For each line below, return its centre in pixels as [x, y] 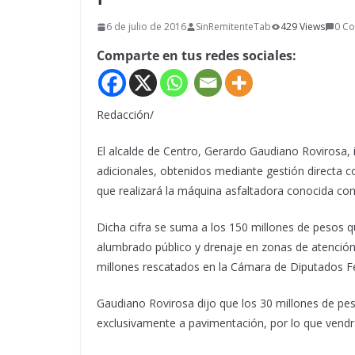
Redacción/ [125, 114]
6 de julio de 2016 [146, 27]
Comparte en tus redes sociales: [197, 56]
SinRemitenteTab [233, 27]
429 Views [303, 27]
